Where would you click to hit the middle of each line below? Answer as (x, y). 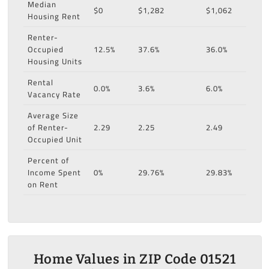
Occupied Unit (55, 140)
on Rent (43, 185)
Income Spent (54, 173)
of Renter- (48, 128)
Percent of (48, 161)
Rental (40, 83)
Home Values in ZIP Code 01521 (134, 259)
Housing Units (55, 62)
